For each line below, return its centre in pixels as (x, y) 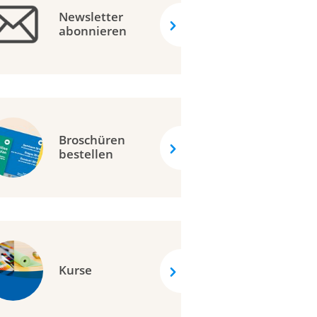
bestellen (86, 154)
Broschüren (92, 140)
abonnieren (93, 31)
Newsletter (91, 17)
